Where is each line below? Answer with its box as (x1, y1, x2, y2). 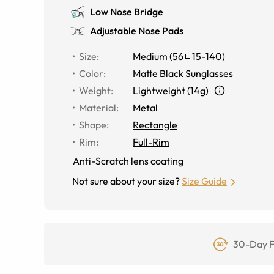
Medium (133, 50, 168, 62)
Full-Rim (133, 136, 169, 148)
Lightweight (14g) (133, 84, 209, 97)
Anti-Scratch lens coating (73, 155, 183, 167)
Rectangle (133, 119, 177, 131)
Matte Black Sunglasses (133, 67, 233, 80)
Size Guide (182, 175, 227, 187)
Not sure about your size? (72, 175, 180, 187)
